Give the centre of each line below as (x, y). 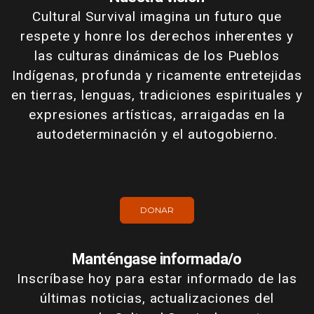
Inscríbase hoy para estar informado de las (157, 279)
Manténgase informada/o (157, 259)
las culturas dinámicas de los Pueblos (157, 56)
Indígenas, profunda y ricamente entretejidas (157, 76)
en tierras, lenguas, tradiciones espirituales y (157, 95)
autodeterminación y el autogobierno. (157, 135)
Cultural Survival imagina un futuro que (157, 17)
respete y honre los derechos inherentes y (157, 36)
